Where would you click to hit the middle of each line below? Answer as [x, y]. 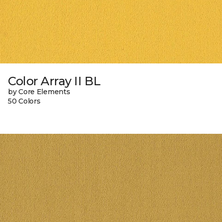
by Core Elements [39, 92]
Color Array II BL [54, 81]
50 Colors [24, 101]
